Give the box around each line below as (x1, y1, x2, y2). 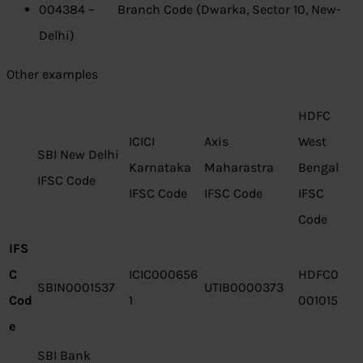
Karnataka (129, 160, 191, 176)
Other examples (6, 66, 98, 83)
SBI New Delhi (37, 147, 119, 163)
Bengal (298, 160, 339, 176)
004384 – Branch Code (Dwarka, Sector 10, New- (39, 2, 341, 18)
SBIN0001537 (37, 280, 115, 296)
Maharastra (204, 160, 274, 176)
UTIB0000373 (204, 280, 284, 296)
